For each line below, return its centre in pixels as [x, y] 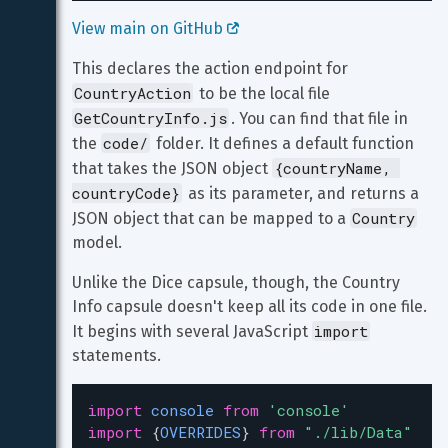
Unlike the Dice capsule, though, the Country [238, 282]
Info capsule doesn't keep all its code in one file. [251, 306]
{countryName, [337, 168]
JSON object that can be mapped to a [211, 218]
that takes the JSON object [172, 168]
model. [97, 242]
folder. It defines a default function [285, 143]
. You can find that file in [321, 118]
